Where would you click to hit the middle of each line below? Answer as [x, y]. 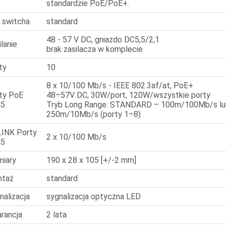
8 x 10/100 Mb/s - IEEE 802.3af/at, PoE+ [120, 86]
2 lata [57, 215]
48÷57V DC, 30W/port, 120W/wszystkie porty [129, 95]
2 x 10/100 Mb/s [77, 137]
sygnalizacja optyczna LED [94, 197]
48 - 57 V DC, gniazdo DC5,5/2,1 [103, 40]
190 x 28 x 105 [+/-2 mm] [92, 160]
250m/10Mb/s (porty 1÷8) [94, 115]
